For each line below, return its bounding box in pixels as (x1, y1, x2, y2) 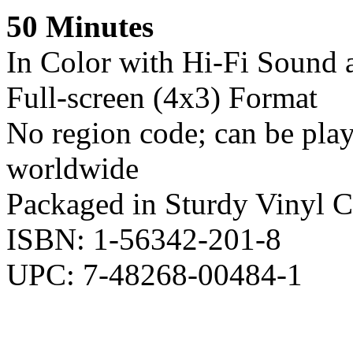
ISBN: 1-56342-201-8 (6, 221, 281, 256)
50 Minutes (6, 9, 154, 43)
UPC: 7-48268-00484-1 (6, 257, 303, 292)
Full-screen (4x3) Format (6, 80, 318, 114)
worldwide (6, 150, 139, 185)
